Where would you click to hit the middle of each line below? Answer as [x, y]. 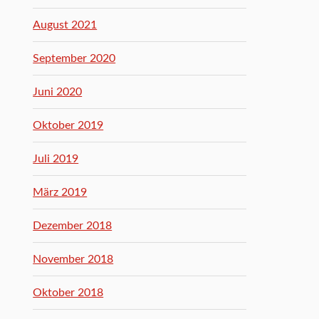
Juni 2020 [58, 92]
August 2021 [65, 25]
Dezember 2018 [73, 226]
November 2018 [73, 259]
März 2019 [60, 192]
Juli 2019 [56, 159]
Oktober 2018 [68, 293]
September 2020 [74, 58]
